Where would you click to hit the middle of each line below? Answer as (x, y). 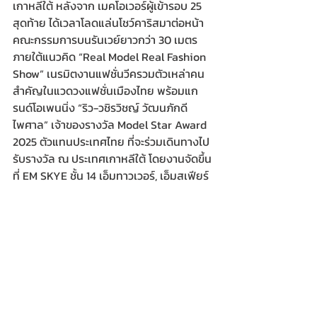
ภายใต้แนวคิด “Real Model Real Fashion (111, 57)
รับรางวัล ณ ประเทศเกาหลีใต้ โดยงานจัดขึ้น (112, 159)
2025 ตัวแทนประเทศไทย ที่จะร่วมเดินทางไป (111, 142)
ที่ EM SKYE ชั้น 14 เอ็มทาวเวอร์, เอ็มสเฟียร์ (111, 176)
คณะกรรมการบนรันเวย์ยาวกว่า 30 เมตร (106, 40)
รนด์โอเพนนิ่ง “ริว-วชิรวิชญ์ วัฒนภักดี (100, 108)
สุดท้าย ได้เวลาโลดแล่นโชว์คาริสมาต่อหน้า (108, 23)
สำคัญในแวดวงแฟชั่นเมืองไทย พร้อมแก (105, 91)
